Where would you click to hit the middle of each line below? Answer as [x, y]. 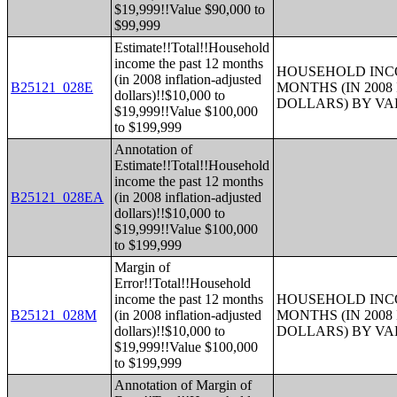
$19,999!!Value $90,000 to [190, 9]
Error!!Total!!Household [183, 283]
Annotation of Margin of [183, 385]
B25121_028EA [58, 197]
